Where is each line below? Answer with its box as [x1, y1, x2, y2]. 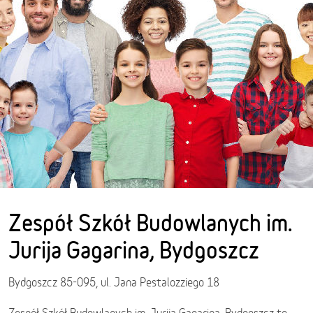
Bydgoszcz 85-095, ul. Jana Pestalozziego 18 [8, 275, 219, 290]
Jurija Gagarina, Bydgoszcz [8, 237, 259, 263]
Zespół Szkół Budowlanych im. [8, 210, 292, 236]
